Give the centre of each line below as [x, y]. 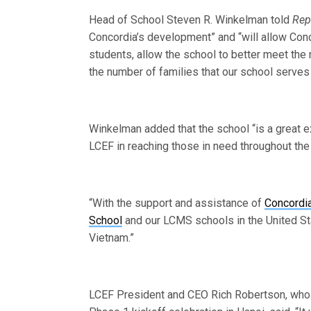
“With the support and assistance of [177, 203]
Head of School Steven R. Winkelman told [191, 20]
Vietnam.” [111, 238]
